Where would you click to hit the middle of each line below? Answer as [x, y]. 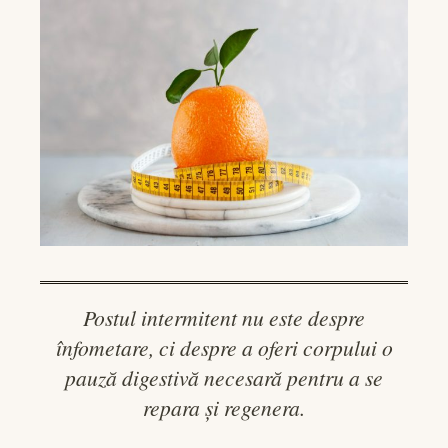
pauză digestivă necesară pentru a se [224, 378]
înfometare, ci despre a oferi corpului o [224, 348]
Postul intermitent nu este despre [224, 318]
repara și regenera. [224, 408]
